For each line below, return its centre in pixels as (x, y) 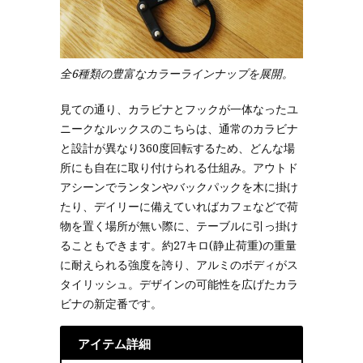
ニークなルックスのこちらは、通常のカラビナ (179, 128)
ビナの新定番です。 (111, 303)
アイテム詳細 (114, 344)
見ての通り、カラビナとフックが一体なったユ (179, 109)
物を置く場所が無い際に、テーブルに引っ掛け (179, 226)
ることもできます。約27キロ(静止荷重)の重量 (178, 245)
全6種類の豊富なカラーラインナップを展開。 (177, 73)
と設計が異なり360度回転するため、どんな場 (177, 148)
